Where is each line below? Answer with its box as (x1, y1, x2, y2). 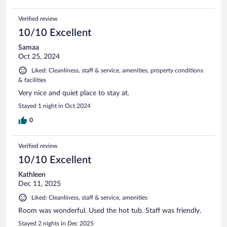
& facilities (18, 77, 46, 84)
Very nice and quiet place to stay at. (18, 90, 129, 97)
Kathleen (18, 171, 46, 179)
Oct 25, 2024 (18, 53, 60, 61)
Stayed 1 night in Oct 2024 (18, 103, 91, 109)
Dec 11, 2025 (18, 180, 61, 188)
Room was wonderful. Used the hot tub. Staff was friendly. (18, 207, 201, 215)
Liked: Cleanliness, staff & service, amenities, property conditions (31, 67, 203, 74)
